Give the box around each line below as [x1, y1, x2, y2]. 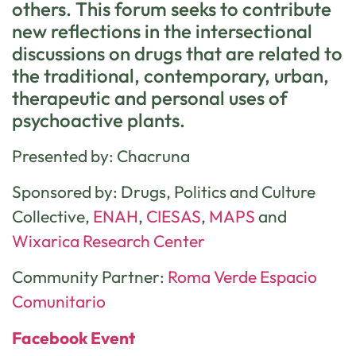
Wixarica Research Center [12, 230, 205, 252]
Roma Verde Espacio [168, 266, 317, 288]
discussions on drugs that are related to [12, 41, 342, 65]
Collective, [12, 206, 93, 227]
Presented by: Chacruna [12, 145, 190, 166]
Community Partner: [12, 266, 168, 288]
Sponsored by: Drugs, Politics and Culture [12, 181, 315, 203]
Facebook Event [12, 327, 135, 348]
